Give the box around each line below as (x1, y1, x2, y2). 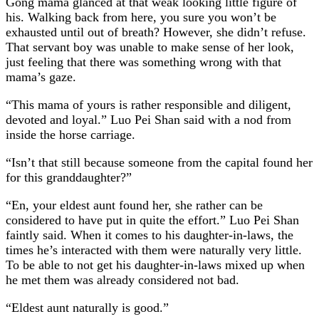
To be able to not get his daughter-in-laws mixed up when (6, 257, 305, 272)
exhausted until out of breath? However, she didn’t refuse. (6, 24, 306, 39)
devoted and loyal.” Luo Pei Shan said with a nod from (6, 112, 291, 127)
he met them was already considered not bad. (6, 272, 239, 287)
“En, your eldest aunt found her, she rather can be (6, 197, 263, 212)
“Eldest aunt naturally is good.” (6, 300, 169, 315)
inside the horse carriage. (6, 127, 135, 142)
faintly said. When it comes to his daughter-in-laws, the (6, 227, 293, 242)
